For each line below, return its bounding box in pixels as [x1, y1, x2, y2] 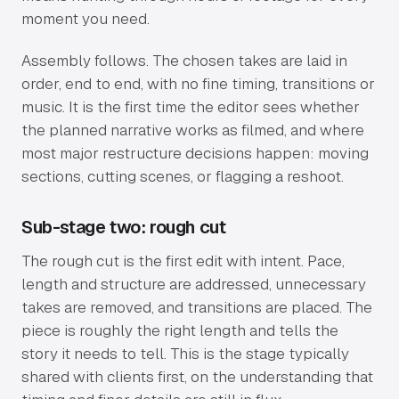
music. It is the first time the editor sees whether [21, 96, 360, 117]
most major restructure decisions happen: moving [21, 142, 369, 163]
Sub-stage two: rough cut [21, 215, 226, 239]
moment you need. [21, 9, 150, 29]
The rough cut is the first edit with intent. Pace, [21, 250, 345, 271]
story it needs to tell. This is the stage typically [21, 343, 349, 363]
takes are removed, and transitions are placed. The [21, 297, 372, 317]
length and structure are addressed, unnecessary [21, 273, 366, 294]
